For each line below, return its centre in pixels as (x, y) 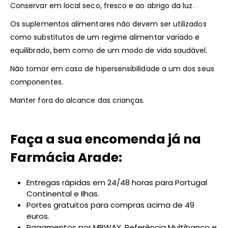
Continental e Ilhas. (63, 194)
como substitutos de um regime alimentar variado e (105, 37)
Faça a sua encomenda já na (106, 139)
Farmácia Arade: (66, 158)
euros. (38, 216)
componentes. (37, 82)
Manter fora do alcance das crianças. (78, 101)
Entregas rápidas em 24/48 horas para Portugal (117, 183)
